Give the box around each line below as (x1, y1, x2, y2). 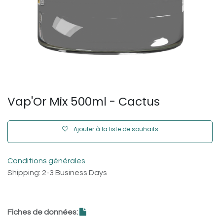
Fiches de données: (7, 208, 79, 216)
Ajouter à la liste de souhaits (73, 125, 158, 133)
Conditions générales (7, 157, 85, 165)
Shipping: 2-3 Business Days (7, 169, 107, 177)
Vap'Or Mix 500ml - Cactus (7, 93, 160, 110)
